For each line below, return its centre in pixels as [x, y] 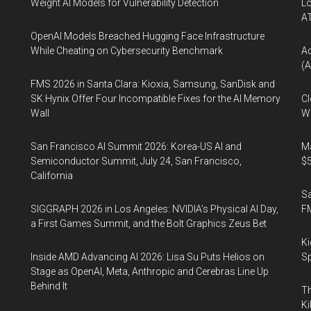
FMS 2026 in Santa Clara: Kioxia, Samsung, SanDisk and [153, 84]
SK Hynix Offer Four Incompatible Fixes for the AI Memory [155, 98]
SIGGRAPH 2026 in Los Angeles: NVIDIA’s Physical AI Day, [154, 209]
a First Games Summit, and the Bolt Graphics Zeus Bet [149, 223]
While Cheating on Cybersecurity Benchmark [127, 50]
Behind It [49, 286]
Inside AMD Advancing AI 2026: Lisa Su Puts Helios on [148, 257]
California [52, 175]
